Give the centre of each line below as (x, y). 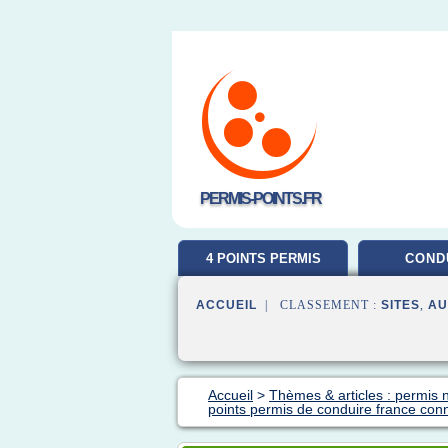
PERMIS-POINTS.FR (260, 198)
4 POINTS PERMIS (263, 258)
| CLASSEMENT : (319, 305)
